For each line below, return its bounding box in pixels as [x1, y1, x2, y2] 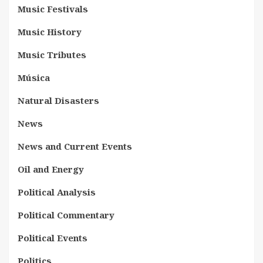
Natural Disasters [18, 95, 99, 106]
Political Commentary [18, 209, 114, 221]
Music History [18, 26, 82, 38]
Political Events [18, 232, 87, 244]
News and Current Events [18, 140, 132, 152]
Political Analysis [18, 186, 96, 198]
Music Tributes [18, 49, 86, 60]
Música [18, 72, 50, 83]
